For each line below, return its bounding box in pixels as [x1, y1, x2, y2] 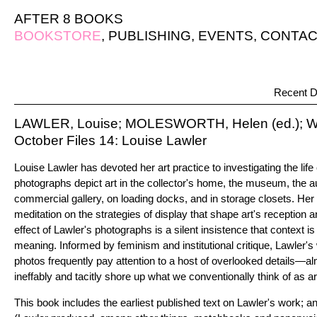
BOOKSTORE [14, 28, 101, 43]
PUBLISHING [108, 28, 191, 43]
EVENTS [198, 28, 253, 43]
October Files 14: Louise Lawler [14, 133, 207, 148]
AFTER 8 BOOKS [14, 11, 123, 26]
